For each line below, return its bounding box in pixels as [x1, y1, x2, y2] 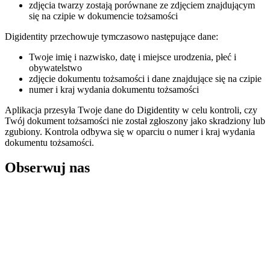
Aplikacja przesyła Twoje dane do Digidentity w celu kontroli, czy [5, 104, 257, 115]
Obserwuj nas [5, 160, 90, 176]
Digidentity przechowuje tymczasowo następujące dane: [5, 31, 218, 42]
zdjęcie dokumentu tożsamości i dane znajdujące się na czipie [29, 73, 262, 84]
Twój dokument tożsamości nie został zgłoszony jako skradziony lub [5, 115, 265, 126]
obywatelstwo [29, 62, 82, 73]
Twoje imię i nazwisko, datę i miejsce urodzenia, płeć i [29, 51, 236, 62]
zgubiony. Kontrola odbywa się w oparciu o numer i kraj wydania [5, 126, 255, 137]
